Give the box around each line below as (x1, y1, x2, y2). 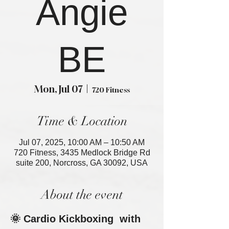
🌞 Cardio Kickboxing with (10, 213, 144, 224)
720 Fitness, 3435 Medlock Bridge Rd (13, 148, 150, 157)
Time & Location (36, 113, 127, 129)
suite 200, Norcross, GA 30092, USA (16, 158, 148, 167)
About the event (41, 187, 123, 202)
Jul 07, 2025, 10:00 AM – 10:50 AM (19, 138, 145, 147)
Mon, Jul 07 (34, 83, 83, 95)
